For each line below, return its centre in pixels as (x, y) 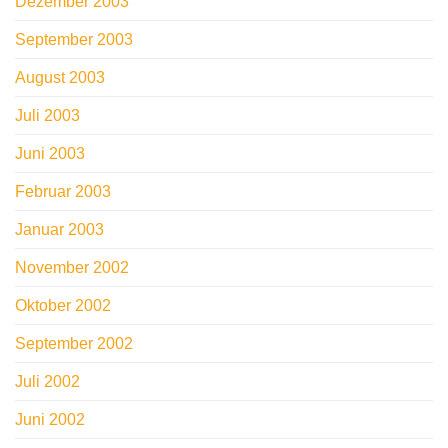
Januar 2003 (59, 230)
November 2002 (72, 268)
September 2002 (74, 344)
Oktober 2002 (63, 306)
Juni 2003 (50, 154)
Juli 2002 (47, 382)
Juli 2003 (47, 116)
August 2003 (60, 78)
